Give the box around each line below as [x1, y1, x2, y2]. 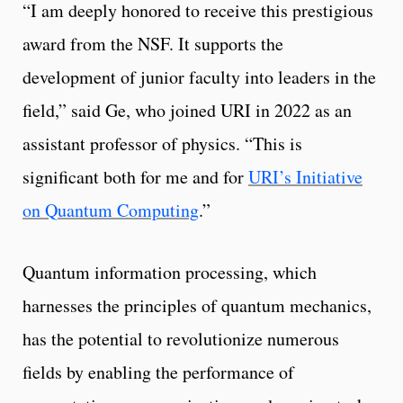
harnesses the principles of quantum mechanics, [22, 293, 372, 318]
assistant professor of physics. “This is [22, 131, 302, 157]
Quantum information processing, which [22, 260, 317, 285]
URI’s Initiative [248, 165, 363, 190]
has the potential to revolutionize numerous [22, 327, 339, 352]
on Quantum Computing [22, 198, 199, 223]
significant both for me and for [22, 165, 248, 190]
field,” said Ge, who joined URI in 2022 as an [22, 98, 352, 123]
